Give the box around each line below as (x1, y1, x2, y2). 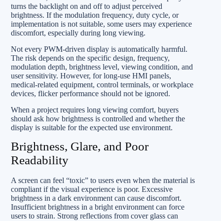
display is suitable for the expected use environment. (11, 123, 173, 132)
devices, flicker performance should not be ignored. (11, 89, 170, 98)
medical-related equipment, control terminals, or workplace (11, 80, 193, 89)
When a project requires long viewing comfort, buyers (11, 106, 179, 114)
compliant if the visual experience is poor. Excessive (11, 184, 173, 193)
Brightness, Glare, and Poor (11, 140, 148, 153)
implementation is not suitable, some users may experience (11, 20, 192, 28)
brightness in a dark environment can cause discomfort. (11, 193, 182, 202)
